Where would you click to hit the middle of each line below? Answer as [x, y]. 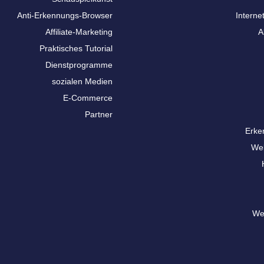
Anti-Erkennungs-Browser [65, 15]
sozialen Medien [82, 81]
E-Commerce [88, 98]
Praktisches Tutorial [76, 48]
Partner [98, 114]
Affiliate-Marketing [79, 32]
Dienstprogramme [79, 65]
